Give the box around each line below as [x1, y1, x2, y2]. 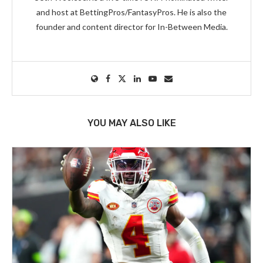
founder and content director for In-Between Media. [35, 22, 228, 32]
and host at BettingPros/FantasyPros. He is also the [36, 7, 227, 17]
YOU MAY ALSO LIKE [87, 117, 176, 129]
